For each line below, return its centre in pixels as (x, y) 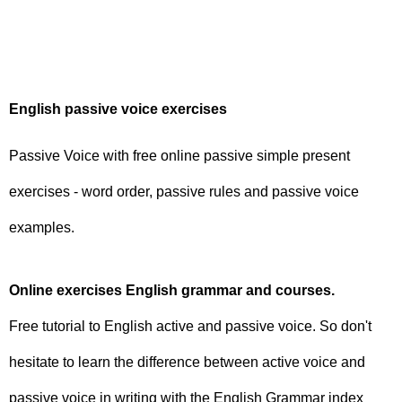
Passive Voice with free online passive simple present (179, 155)
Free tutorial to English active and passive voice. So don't (190, 326)
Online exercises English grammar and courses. (172, 290)
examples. (42, 227)
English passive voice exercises (118, 109)
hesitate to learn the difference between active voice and (187, 362)
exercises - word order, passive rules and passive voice (184, 191)
